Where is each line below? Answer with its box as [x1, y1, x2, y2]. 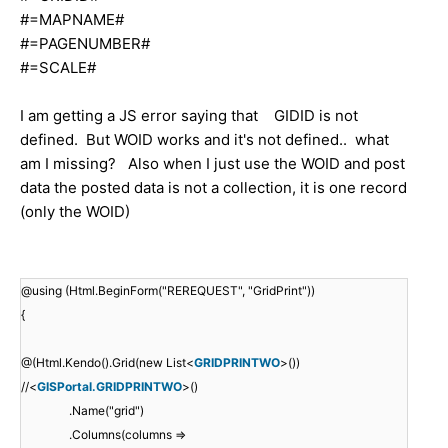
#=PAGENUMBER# [20, 33, 150, 53]
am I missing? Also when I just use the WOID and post [20, 153, 405, 173]
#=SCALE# [20, 57, 100, 77]
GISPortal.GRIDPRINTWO [37, 378, 182, 394]
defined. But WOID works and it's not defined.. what [20, 129, 389, 149]
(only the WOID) [20, 201, 134, 221]
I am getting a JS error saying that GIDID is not [20, 105, 358, 125]
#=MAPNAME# [20, 9, 124, 29]
